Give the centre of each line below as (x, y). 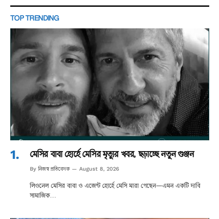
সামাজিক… (43, 195)
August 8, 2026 (99, 169)
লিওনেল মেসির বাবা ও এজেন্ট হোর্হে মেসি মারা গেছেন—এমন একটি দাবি (115, 185)
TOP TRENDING (35, 18)
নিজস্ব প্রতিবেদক (54, 169)
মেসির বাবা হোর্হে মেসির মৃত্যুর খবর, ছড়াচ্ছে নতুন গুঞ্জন (112, 153)
